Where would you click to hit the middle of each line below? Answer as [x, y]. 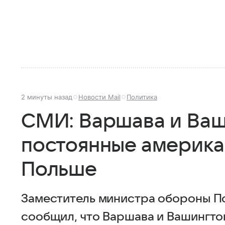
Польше [59, 170]
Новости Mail [99, 97]
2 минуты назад [47, 97]
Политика [142, 97]
